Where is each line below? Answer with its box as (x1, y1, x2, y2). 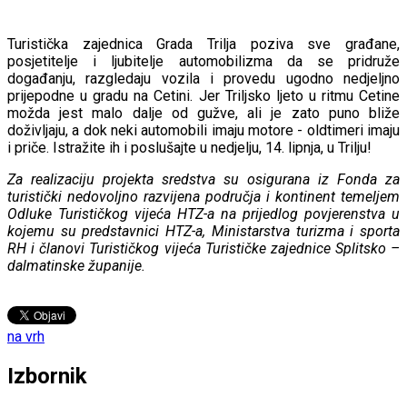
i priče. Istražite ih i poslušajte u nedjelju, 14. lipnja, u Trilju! (7, 138, 372, 156)
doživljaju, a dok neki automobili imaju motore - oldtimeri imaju (7, 121, 400, 139)
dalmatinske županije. (7, 256, 145, 274)
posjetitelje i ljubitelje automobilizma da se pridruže (7, 52, 400, 70)
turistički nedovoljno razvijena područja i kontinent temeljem (7, 187, 400, 205)
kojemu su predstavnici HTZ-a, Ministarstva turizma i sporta (7, 222, 400, 240)
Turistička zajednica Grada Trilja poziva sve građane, (7, 35, 400, 53)
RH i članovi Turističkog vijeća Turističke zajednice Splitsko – (7, 239, 400, 257)
